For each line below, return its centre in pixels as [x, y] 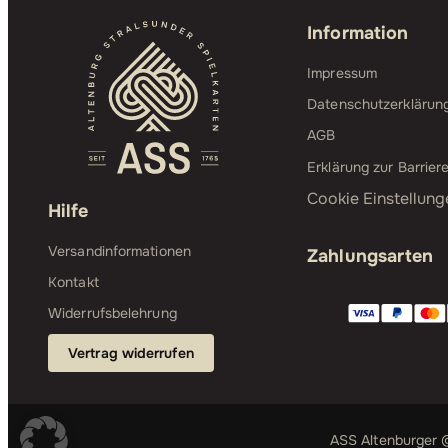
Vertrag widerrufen [131, 353]
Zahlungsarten [370, 255]
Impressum [342, 73]
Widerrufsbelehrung [112, 313]
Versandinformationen [119, 250]
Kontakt [73, 282]
